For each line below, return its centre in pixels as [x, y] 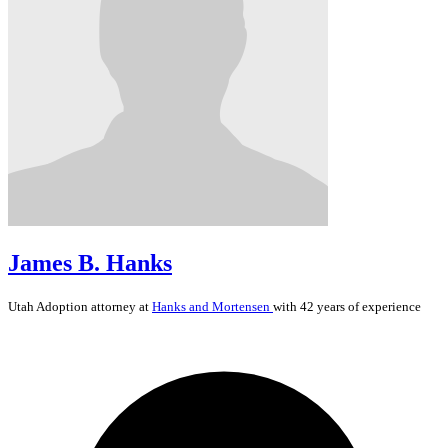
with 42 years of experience [347, 306]
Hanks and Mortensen [212, 306]
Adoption [62, 306]
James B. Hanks [90, 262]
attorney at [120, 306]
